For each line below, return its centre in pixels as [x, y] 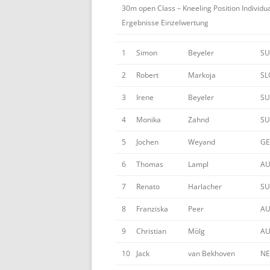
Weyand [202, 142]
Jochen [147, 142]
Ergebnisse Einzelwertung [165, 23]
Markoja [202, 75]
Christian [151, 231]
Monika [149, 120]
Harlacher [205, 187]
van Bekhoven [212, 253]
